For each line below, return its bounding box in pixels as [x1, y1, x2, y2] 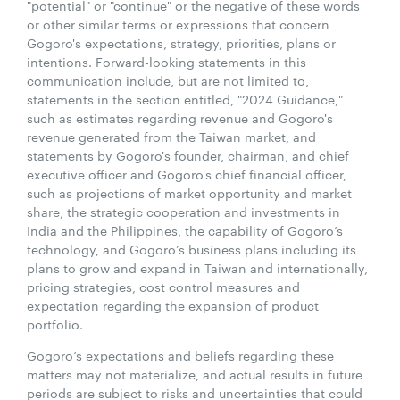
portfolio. [27, 314, 83, 333]
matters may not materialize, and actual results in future [27, 364, 362, 383]
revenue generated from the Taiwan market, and [27, 127, 316, 146]
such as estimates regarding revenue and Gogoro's [27, 108, 333, 127]
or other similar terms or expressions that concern [27, 14, 329, 33]
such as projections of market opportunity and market [27, 183, 352, 202]
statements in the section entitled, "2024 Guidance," [27, 89, 343, 108]
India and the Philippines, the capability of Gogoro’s [27, 221, 343, 239]
